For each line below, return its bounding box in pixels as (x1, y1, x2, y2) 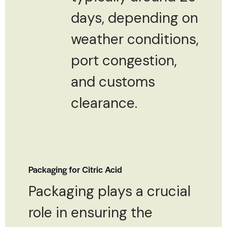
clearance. (71, 93, 137, 112)
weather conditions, (71, 29, 199, 49)
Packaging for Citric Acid (28, 163, 122, 175)
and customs (71, 72, 155, 91)
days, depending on (71, 8, 198, 27)
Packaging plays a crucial (28, 181, 191, 201)
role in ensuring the (28, 203, 153, 222)
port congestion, (71, 51, 177, 70)
